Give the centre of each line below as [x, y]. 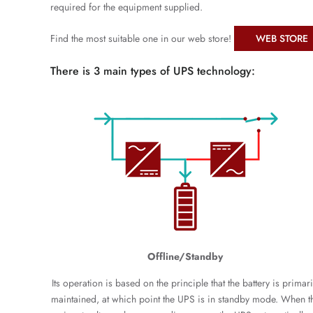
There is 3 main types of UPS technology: [153, 71]
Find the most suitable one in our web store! [142, 38]
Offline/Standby [185, 256]
